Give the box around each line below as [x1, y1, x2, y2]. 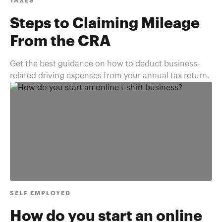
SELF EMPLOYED [10, 190, 71, 196]
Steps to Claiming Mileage [10, 16, 200, 31]
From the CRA [10, 34, 111, 49]
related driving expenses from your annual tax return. [10, 72, 210, 80]
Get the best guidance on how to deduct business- [10, 60, 200, 68]
